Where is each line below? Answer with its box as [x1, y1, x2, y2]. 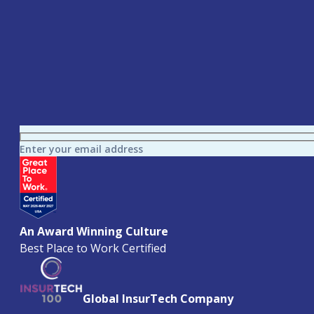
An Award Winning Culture [20, 224, 168, 240]
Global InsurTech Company [83, 290, 233, 306]
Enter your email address [20, 142, 143, 156]
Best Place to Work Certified [20, 240, 166, 257]
